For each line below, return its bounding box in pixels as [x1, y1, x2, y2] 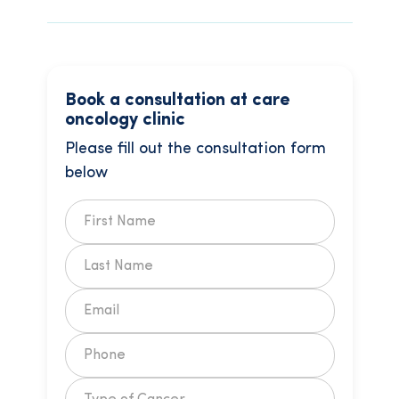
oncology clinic [64, 111, 185, 129]
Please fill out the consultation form [64, 141, 326, 158]
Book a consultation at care [64, 92, 290, 110]
